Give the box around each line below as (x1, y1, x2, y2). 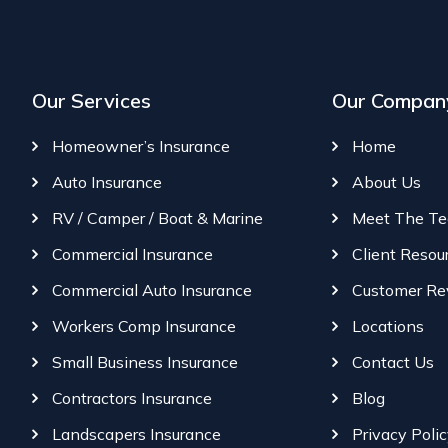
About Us (352, 172, 421, 193)
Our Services (32, 88, 151, 114)
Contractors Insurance (52, 388, 212, 409)
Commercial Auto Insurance (52, 280, 252, 301)
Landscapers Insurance (52, 424, 221, 445)
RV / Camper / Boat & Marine (52, 208, 263, 229)
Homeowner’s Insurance (52, 136, 230, 157)
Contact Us (352, 352, 434, 373)
